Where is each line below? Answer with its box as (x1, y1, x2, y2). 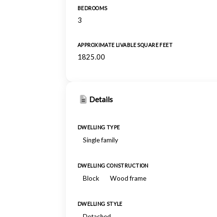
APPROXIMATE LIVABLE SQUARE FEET (77, 42, 173, 48)
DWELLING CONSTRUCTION (77, 163, 149, 169)
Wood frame (110, 174, 146, 182)
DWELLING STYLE (77, 201, 123, 207)
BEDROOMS (77, 5, 108, 11)
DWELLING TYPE (77, 124, 120, 130)
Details (89, 95, 113, 104)
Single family (83, 136, 118, 144)
